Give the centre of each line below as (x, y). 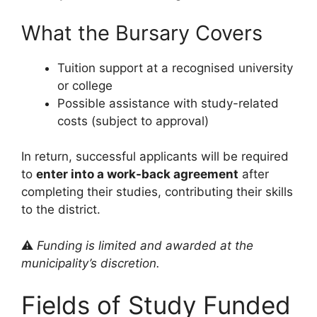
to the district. (61, 210)
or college (85, 85)
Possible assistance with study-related (168, 103)
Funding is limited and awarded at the (145, 245)
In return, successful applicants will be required (155, 157)
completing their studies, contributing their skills (157, 192)
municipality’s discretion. (91, 263)
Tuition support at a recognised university (175, 68)
